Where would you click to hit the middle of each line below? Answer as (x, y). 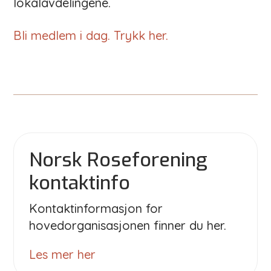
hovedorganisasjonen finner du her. (128, 225)
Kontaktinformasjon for (96, 208)
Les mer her (63, 254)
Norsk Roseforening (119, 159)
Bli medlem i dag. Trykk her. (91, 35)
